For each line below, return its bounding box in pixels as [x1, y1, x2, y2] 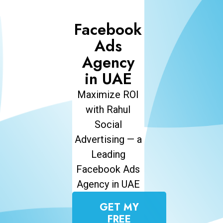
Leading [91, 148, 125, 160]
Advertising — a [74, 133, 142, 145]
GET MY [99, 200, 139, 215]
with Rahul [86, 104, 131, 115]
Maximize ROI [77, 89, 139, 101]
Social [94, 118, 122, 130]
